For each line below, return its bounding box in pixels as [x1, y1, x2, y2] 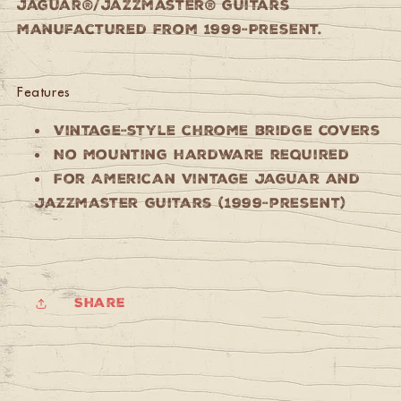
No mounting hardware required [54, 144, 350, 164]
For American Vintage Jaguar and [54, 168, 361, 188]
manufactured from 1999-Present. [17, 19, 322, 38]
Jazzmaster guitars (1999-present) [35, 192, 346, 212]
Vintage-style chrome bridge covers [54, 120, 381, 140]
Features [17, 82, 71, 100]
